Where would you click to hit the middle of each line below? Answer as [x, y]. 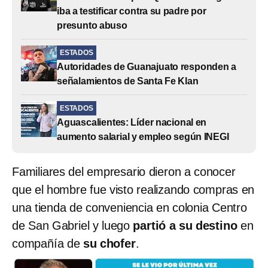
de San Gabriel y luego [73, 225]
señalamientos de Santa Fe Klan [128, 81]
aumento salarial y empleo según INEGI [143, 136]
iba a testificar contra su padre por [132, 11]
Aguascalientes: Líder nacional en [132, 122]
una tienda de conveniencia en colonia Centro [130, 207]
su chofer [109, 243]
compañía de [48, 243]
